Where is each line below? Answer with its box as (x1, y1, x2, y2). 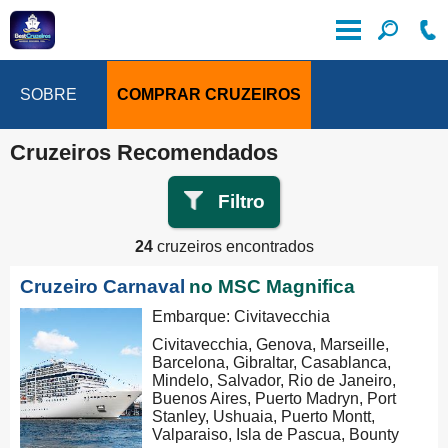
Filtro (217, 191, 265, 212)
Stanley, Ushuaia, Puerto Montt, (152, 408, 376, 425)
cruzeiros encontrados (152, 238, 314, 255)
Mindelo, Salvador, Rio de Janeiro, (152, 372, 397, 389)
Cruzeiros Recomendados (10, 140, 278, 165)
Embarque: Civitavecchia (152, 308, 331, 325)
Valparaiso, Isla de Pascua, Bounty (152, 426, 400, 443)
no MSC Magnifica (189, 276, 355, 297)
